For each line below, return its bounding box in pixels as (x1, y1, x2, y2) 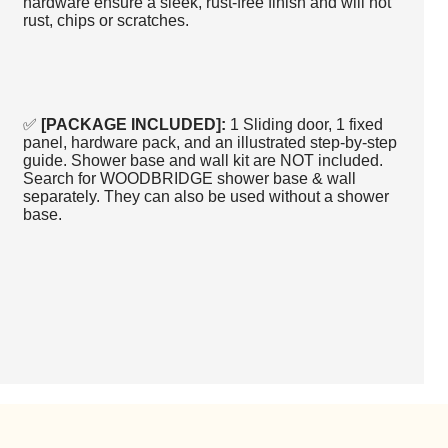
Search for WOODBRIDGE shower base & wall (22, 169, 356, 187)
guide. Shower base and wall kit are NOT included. (22, 151, 383, 169)
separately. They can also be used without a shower (22, 187, 389, 205)
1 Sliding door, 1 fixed (229, 115, 383, 133)
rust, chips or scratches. (22, 11, 193, 29)
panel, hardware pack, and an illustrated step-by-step (22, 133, 397, 151)
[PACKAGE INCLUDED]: (36, 115, 230, 133)
